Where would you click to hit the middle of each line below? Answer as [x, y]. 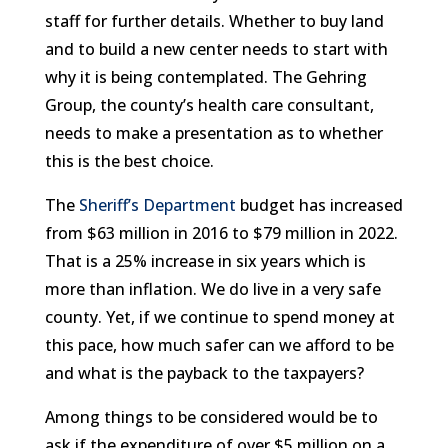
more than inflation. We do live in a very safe [212, 288]
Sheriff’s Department [157, 204]
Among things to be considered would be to [211, 416]
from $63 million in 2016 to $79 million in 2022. [221, 232]
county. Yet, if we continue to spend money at [219, 316]
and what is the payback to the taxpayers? [204, 372]
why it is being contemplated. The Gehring [205, 76]
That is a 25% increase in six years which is [205, 260]
